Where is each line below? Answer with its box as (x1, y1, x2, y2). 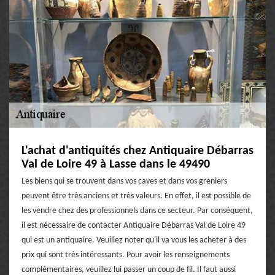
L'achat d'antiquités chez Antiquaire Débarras (21, 144, 254, 157)
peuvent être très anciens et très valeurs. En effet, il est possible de (21, 191, 251, 201)
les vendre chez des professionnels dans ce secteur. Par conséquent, (21, 206, 253, 215)
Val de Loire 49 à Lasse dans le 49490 (21, 158, 210, 171)
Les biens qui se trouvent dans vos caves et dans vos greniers (21, 176, 227, 186)
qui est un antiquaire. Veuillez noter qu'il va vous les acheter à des (21, 235, 246, 245)
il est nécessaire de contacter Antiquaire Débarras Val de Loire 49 (21, 220, 246, 230)
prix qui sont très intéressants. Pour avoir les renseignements (21, 250, 230, 260)
